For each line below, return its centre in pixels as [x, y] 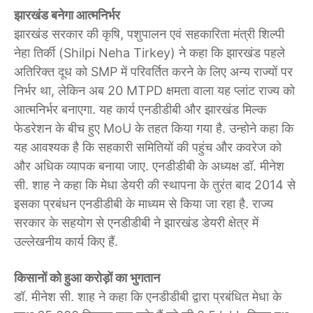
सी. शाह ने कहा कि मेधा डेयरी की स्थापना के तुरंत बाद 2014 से [155, 185]
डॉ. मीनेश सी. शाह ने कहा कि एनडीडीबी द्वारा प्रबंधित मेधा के [148, 297]
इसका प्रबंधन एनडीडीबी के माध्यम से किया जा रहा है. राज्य [144, 204]
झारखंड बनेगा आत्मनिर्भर [67, 15]
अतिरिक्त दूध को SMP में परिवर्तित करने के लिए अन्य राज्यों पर [153, 72]
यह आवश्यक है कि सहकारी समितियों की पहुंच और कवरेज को [148, 147]
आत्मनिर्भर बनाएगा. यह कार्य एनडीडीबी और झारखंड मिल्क [140, 110]
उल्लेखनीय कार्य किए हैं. [66, 242]
